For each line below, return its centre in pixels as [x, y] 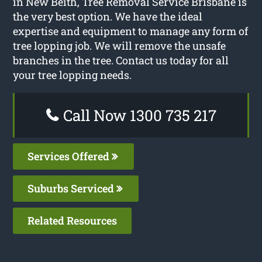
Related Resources [73, 220]
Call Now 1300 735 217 [138, 115]
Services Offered [70, 156]
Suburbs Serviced [72, 188]
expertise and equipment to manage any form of [131, 31]
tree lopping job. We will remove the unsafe [120, 45]
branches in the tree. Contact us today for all [121, 60]
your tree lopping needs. [73, 75]
